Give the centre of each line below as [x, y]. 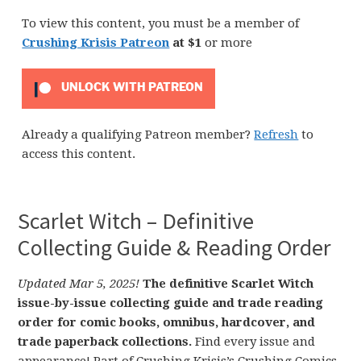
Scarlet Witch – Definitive [136, 221]
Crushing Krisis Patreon [96, 43]
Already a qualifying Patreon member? [138, 135]
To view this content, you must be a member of [161, 23]
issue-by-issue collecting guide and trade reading [171, 303]
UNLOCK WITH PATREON [131, 87]
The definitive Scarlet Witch [228, 284]
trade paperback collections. [105, 342]
